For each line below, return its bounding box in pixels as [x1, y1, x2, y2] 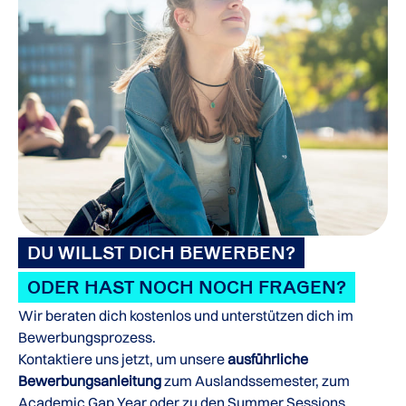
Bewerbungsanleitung [18, 372, 161, 391]
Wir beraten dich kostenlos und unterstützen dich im [18, 306, 353, 325]
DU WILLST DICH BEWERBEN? [27, 242, 295, 265]
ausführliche [227, 350, 308, 369]
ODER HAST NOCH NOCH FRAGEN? [27, 276, 346, 299]
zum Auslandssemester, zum [164, 372, 350, 391]
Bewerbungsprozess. [18, 328, 156, 347]
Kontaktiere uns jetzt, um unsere [18, 350, 225, 369]
